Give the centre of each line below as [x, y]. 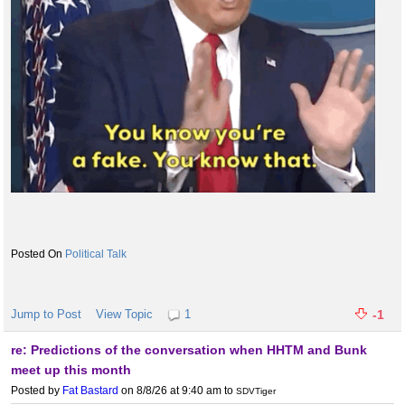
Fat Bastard [90, 391]
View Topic [124, 315]
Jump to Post [46, 315]
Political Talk [96, 254]
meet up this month [71, 370]
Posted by [37, 391]
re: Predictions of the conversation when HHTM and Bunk [189, 350]
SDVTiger [256, 391]
